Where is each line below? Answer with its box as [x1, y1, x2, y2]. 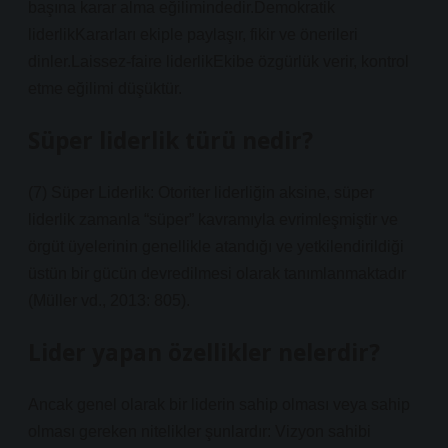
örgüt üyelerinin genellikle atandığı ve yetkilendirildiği [28, 238, 404, 255]
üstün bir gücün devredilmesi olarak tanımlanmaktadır [28, 265, 406, 282]
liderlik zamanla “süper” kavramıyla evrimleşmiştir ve [28, 211, 398, 228]
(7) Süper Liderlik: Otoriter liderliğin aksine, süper [28, 184, 374, 201]
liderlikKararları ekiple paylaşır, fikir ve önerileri [28, 26, 358, 43]
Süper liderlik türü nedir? [28, 125, 313, 156]
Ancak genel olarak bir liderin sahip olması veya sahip [28, 396, 410, 413]
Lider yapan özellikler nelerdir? [28, 337, 380, 368]
